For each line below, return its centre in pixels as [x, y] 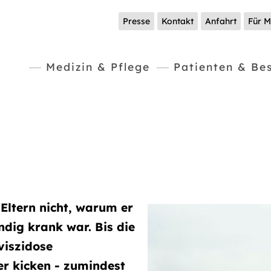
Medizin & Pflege [98, 67]
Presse [136, 21]
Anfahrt [221, 21]
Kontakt [178, 21]
